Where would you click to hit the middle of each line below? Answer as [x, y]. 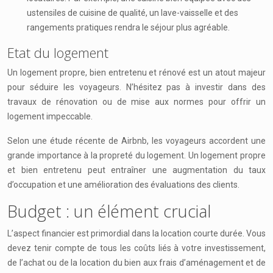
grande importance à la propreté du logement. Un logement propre [136, 155]
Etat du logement [58, 52]
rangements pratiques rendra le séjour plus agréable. [128, 27]
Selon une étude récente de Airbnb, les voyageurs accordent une [136, 141]
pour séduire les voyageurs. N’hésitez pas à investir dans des [136, 87]
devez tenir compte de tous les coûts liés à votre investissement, [136, 248]
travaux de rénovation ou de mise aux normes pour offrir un [136, 102]
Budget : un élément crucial [109, 211]
